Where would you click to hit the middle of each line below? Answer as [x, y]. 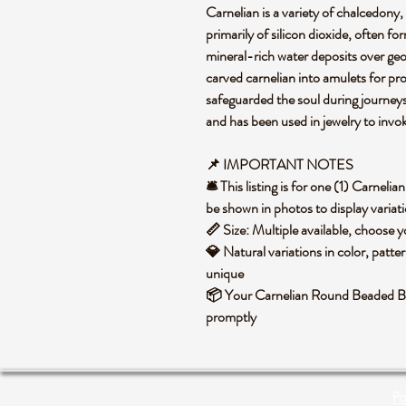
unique [225, 273]
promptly [231, 317]
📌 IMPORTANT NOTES [280, 164]
